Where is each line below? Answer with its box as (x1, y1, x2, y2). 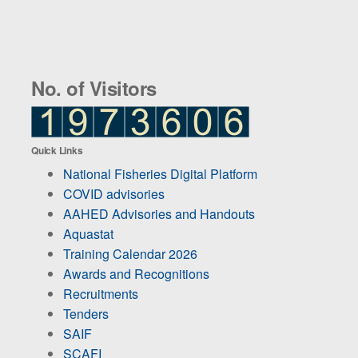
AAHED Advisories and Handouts (63, 204, 255, 223)
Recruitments (63, 284, 138, 303)
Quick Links (31, 142, 83, 157)
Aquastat (63, 224, 113, 243)
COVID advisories (63, 184, 165, 203)
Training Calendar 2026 (63, 244, 197, 263)
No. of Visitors (31, 74, 157, 101)
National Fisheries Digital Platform (63, 164, 257, 183)
